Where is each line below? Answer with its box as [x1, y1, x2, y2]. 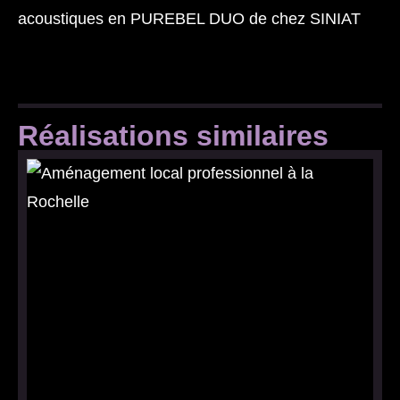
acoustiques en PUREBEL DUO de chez [18, 10, 310, 29]
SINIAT [310, 10, 361, 29]
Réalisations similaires [18, 119, 329, 152]
